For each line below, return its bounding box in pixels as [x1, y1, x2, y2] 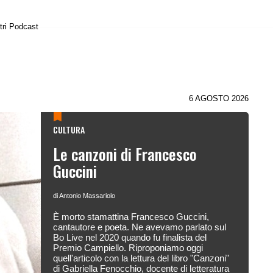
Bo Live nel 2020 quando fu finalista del [52, 232, 207, 243]
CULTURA [52, 123, 85, 136]
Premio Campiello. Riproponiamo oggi [52, 243, 203, 253]
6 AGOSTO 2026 [189, 94, 249, 103]
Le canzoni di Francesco [52, 142, 197, 166]
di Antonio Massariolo [52, 192, 115, 199]
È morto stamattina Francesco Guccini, [52, 211, 209, 222]
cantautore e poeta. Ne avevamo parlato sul [52, 222, 226, 232]
